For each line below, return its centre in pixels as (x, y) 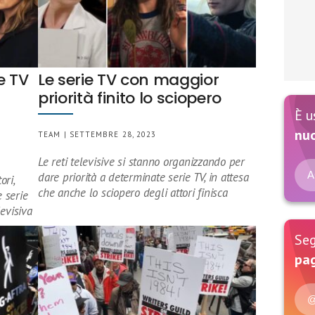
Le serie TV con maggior (129, 80)
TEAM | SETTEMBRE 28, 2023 (97, 134)
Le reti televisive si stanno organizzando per (141, 162)
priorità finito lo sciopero (130, 98)
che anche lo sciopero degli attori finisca (133, 193)
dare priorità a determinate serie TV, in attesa (143, 177)
